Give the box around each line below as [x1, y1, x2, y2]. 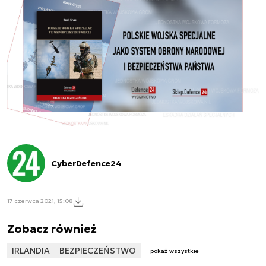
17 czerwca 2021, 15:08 [7, 197, 72, 205]
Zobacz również [7, 221, 97, 236]
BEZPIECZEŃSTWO [59, 245, 136, 256]
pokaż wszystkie [150, 247, 199, 255]
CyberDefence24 [51, 157, 122, 169]
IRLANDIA [12, 245, 50, 256]
